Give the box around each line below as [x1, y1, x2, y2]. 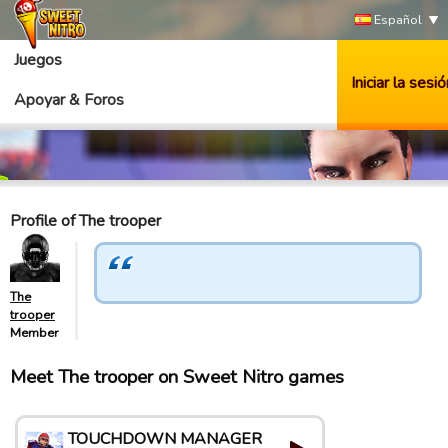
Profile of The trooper [10, 210, 161, 232]
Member [10, 324, 59, 342]
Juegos [14, 49, 62, 71]
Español [371, 11, 422, 29]
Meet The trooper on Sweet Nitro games [10, 364, 344, 390]
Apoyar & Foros [14, 89, 124, 111]
